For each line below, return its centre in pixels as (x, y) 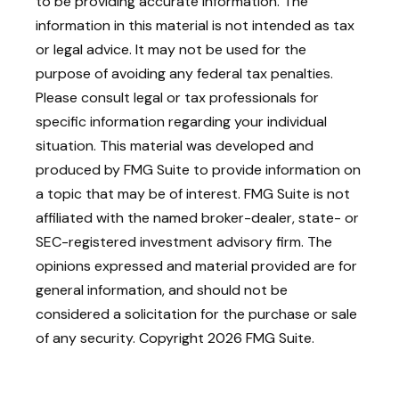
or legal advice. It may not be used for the (171, 50)
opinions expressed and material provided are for (196, 266)
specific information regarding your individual (181, 122)
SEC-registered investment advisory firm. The (184, 242)
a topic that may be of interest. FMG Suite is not (193, 194)
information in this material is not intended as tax (195, 26)
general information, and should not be (162, 290)
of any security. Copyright (122, 338)
